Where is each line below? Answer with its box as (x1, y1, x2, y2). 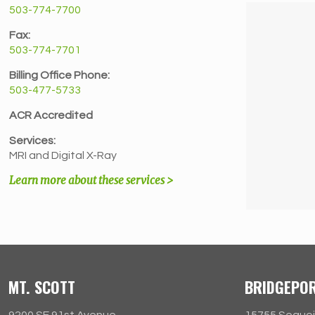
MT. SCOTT (8, 276, 75, 298)
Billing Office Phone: (9, 70, 110, 81)
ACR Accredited (9, 110, 94, 121)
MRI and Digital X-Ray (9, 150, 117, 161)
